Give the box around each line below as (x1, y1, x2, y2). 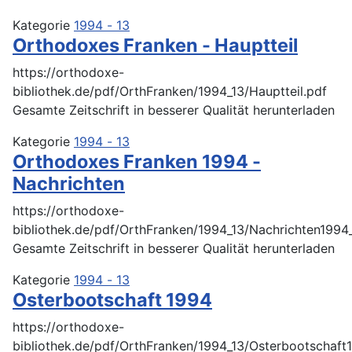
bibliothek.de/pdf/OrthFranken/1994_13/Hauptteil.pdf (13, 82, 327, 99)
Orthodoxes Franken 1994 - (13, 149, 261, 173)
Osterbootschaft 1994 (13, 288, 212, 311)
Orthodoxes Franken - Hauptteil (13, 33, 298, 57)
